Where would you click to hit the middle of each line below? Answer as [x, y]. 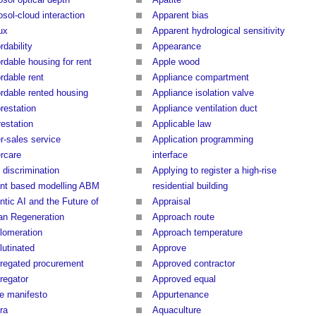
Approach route [183, 217]
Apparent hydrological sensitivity [219, 31]
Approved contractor [194, 264]
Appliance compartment [201, 78]
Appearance [177, 47]
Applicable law [182, 124]
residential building [190, 186]
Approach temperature [197, 233]
